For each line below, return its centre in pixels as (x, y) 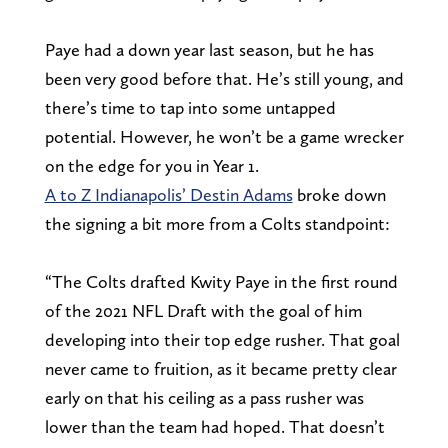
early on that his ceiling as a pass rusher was (204, 397)
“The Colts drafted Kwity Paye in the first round (221, 281)
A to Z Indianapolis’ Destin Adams (168, 194)
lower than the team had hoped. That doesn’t (214, 426)
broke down (339, 194)
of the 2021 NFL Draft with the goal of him (203, 310)
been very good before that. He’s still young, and (224, 78)
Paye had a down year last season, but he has (209, 49)
